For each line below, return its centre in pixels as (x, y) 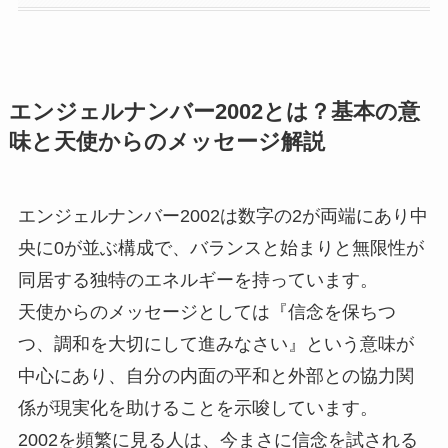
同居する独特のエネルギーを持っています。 (197, 279)
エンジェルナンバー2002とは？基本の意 (214, 111)
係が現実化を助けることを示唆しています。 (197, 407)
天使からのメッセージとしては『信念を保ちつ (206, 311)
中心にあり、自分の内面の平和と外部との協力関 (215, 375)
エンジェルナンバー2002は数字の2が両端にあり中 (222, 215)
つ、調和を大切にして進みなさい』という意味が (215, 343)
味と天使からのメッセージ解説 (166, 141)
